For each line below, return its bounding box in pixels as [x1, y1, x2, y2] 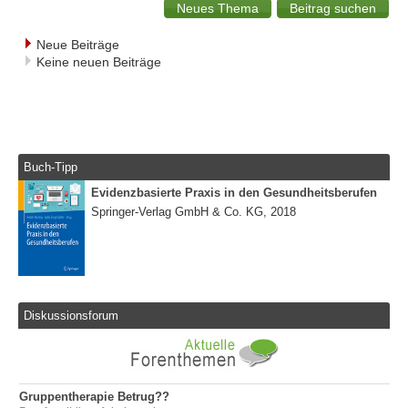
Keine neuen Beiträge [36, 54, 161, 69]
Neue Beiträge [36, 36, 119, 52]
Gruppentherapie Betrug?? [19, 390, 169, 404]
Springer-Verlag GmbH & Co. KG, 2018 [91, 205, 296, 219]
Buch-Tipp [24, 159, 78, 174]
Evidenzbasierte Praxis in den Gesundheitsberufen [91, 186, 377, 200]
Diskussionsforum [24, 308, 119, 322]
